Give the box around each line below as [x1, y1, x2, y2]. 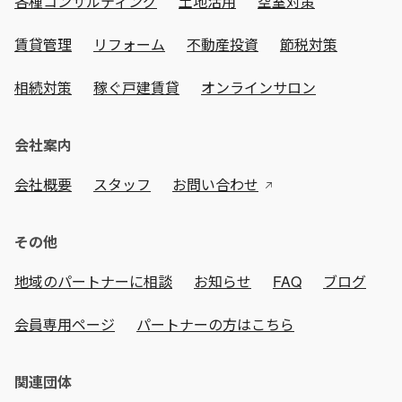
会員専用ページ [14, 314, 115, 336]
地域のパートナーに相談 [14, 271, 172, 293]
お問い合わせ [172, 174, 258, 196]
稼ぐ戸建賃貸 [93, 77, 179, 99]
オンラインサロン [201, 77, 316, 99]
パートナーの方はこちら [136, 314, 294, 336]
